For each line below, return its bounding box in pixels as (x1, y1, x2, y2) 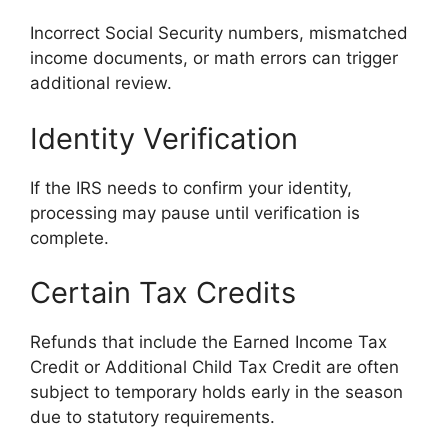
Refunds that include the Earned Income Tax (30, 332, 387, 353)
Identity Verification (30, 120, 298, 156)
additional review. (30, 73, 172, 94)
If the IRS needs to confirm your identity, (30, 177, 352, 198)
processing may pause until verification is (30, 202, 360, 223)
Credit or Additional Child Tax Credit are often (30, 357, 399, 378)
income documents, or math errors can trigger (30, 48, 398, 69)
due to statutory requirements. (30, 407, 275, 428)
